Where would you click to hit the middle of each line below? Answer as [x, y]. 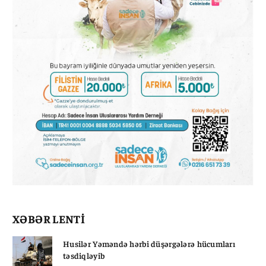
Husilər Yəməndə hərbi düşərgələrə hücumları [149, 243]
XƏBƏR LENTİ [49, 218]
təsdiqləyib [84, 255]
